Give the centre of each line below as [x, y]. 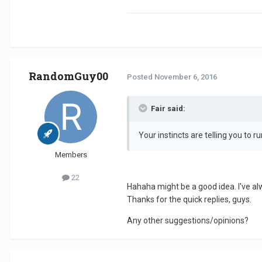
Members [71, 154]
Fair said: [168, 108]
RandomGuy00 [68, 76]
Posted [141, 77]
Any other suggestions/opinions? [188, 220]
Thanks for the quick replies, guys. [189, 199]
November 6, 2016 [186, 77]
